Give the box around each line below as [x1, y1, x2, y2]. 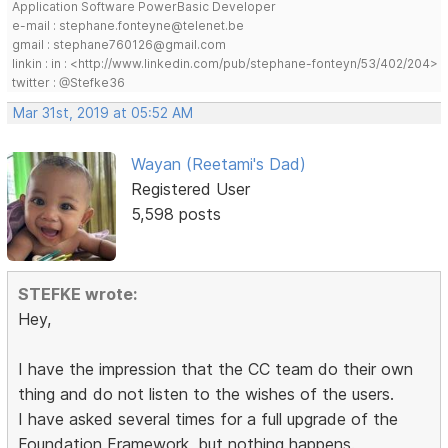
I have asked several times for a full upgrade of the [18, 408, 399, 429]
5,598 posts [130, 204, 221, 225]
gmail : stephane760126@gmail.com [12, 37, 227, 53]
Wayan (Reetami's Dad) [130, 154, 306, 175]
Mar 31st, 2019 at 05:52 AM [13, 105, 194, 122]
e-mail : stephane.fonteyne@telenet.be [12, 18, 245, 34]
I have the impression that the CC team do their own [18, 358, 414, 379]
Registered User [130, 179, 250, 200]
